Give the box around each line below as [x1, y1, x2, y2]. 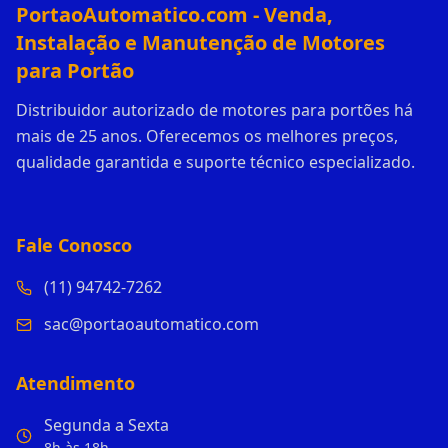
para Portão [16, 57, 134, 85]
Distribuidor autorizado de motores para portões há [16, 99, 413, 122]
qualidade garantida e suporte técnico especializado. [16, 151, 415, 174]
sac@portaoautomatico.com [44, 313, 259, 336]
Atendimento [16, 371, 135, 396]
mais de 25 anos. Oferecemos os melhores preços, [16, 125, 398, 148]
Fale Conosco [16, 233, 132, 258]
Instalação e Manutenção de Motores [16, 29, 385, 57]
